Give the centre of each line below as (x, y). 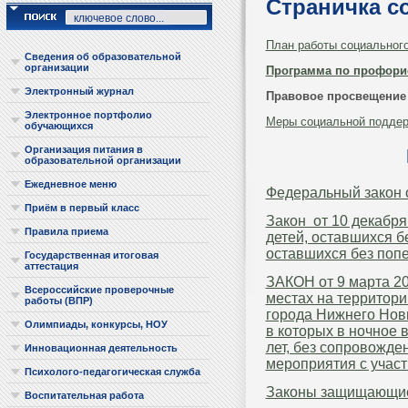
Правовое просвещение (336, 96)
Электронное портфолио (88, 115)
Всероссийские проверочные (99, 290)
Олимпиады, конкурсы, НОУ (96, 324)
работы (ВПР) (58, 301)
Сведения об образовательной (102, 56)
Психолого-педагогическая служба (112, 372)
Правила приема (66, 231)
